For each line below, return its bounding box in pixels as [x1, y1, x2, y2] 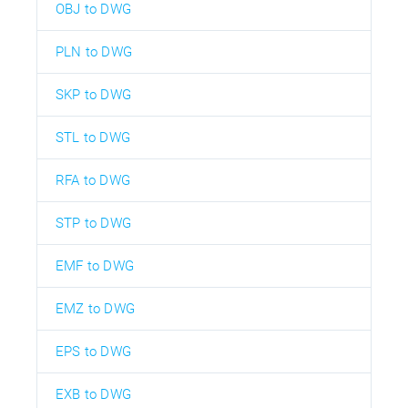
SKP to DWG [56, 86, 131, 103]
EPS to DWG [56, 342, 131, 360]
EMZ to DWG [56, 300, 135, 317]
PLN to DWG [56, 43, 132, 60]
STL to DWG [56, 128, 130, 146]
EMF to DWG [56, 257, 134, 274]
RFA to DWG [56, 171, 130, 189]
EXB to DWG [56, 385, 131, 403]
